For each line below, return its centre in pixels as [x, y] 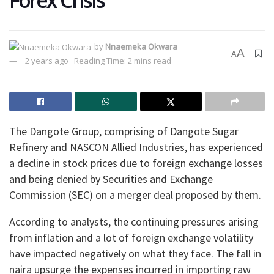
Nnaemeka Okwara [142, 46]
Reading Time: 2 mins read [123, 61]
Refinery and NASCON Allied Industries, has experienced [136, 147]
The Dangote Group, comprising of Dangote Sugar [124, 131]
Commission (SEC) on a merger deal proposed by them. [135, 195]
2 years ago [47, 61]
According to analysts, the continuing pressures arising [134, 222]
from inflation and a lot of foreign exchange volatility [131, 238]
